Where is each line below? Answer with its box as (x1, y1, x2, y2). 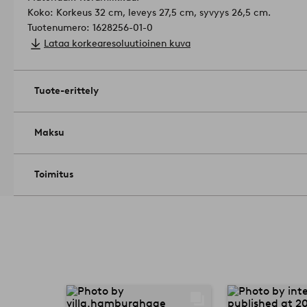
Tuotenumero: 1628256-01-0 (27, 22, 153, 34)
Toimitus (34, 169, 73, 181)
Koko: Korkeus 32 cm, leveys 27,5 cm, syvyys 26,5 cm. (27, 7, 271, 19)
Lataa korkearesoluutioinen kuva (44, 38, 191, 50)
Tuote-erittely (34, 85, 99, 97)
